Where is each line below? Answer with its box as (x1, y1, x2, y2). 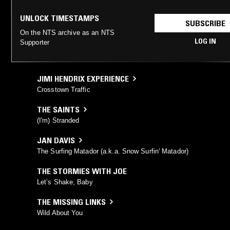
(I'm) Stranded (37, 116, 80, 124)
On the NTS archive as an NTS (20, 28, 114, 36)
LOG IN (194, 36, 216, 46)
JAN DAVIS (37, 135, 75, 145)
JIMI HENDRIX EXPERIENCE (37, 73, 129, 84)
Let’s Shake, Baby (37, 178, 93, 186)
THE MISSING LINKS (37, 196, 106, 207)
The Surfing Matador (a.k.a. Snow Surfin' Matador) (37, 147, 188, 155)
